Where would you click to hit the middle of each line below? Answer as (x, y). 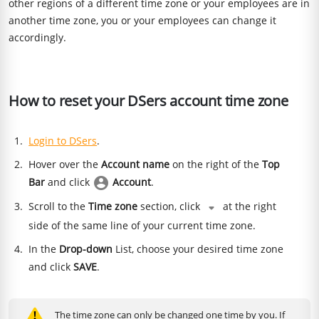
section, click (171, 206)
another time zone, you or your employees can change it (142, 20)
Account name (136, 164)
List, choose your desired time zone (198, 249)
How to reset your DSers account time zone (148, 101)
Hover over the (65, 164)
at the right (249, 206)
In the (44, 249)
